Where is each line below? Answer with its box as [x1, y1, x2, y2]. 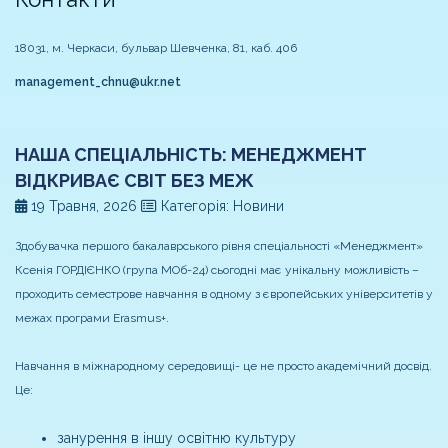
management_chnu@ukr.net [15, 75, 181, 90]
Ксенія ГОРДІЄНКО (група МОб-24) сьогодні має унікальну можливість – [15, 263, 419, 278]
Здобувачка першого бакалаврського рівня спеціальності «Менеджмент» [15, 239, 423, 254]
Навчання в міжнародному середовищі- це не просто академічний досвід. [15, 359, 432, 374]
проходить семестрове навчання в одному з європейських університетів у [15, 287, 433, 302]
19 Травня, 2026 [27, 198, 141, 215]
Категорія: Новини [157, 198, 284, 215]
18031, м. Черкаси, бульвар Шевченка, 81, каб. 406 [15, 41, 297, 56]
